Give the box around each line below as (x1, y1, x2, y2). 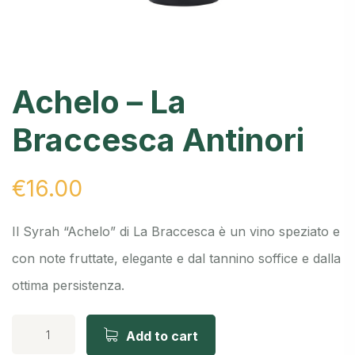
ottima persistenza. (12, 277, 124, 294)
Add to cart (126, 328, 198, 345)
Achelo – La (12, 82, 186, 122)
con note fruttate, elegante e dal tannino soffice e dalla (12, 250, 341, 267)
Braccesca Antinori (12, 120, 304, 160)
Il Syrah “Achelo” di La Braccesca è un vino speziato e (12, 223, 340, 240)
